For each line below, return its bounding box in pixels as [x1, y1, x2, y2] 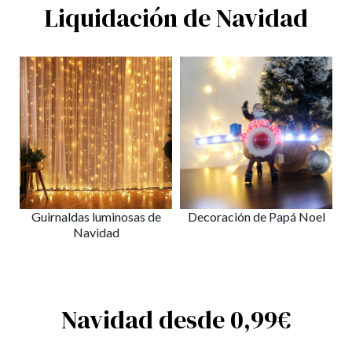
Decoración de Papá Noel [187, 209, 325, 224]
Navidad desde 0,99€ [61, 302, 291, 337]
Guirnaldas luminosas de [31, 209, 161, 224]
